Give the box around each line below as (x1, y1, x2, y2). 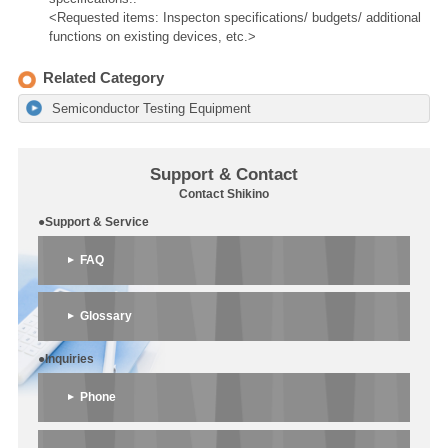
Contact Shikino (178, 186, 269, 201)
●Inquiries (38, 352, 95, 367)
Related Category (42, 69, 164, 86)
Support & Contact (149, 164, 298, 184)
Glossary (79, 309, 132, 324)
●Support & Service (38, 214, 150, 229)
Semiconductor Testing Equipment (51, 101, 251, 117)
